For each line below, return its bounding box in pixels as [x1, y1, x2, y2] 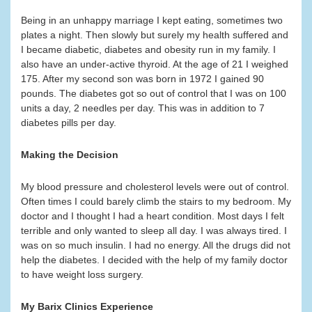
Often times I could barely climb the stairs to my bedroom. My [21, 196, 291, 208]
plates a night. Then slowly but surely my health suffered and [21, 29, 288, 41]
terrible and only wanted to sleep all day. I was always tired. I [21, 225, 287, 237]
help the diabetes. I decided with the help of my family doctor [21, 254, 288, 266]
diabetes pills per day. [21, 117, 116, 129]
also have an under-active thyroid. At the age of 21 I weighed [21, 58, 288, 70]
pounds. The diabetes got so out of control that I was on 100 [21, 88, 286, 100]
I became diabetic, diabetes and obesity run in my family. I [21, 44, 276, 56]
